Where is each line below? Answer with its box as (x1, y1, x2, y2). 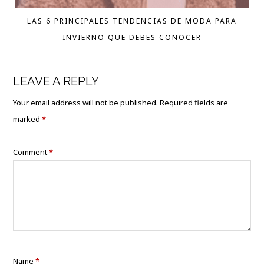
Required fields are (160, 97, 229, 108)
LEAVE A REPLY (13, 74, 100, 89)
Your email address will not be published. (13, 97, 159, 108)
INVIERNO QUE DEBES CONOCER (62, 32, 202, 43)
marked (13, 114, 42, 125)
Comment (13, 147, 49, 158)
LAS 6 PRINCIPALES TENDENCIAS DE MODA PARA (27, 16, 237, 27)
